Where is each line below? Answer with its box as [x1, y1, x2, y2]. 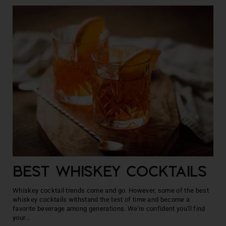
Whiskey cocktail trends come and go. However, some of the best [13, 186, 209, 194]
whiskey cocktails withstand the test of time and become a [13, 195, 190, 203]
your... [13, 213, 30, 221]
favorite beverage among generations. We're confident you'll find [13, 204, 205, 212]
